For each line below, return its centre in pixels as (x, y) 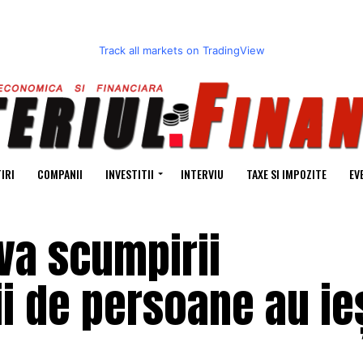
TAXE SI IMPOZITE (286, 174)
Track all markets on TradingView (181, 50)
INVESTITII (129, 174)
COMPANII (60, 174)
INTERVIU (202, 174)
